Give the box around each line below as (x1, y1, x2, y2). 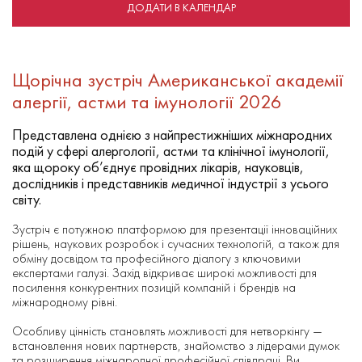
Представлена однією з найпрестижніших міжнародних (12, 125, 332, 145)
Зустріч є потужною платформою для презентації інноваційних (12, 221, 337, 238)
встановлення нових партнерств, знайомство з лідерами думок (12, 337, 339, 355)
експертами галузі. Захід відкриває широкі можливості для (12, 264, 317, 282)
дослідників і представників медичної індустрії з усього (12, 174, 329, 193)
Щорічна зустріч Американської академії (12, 67, 343, 93)
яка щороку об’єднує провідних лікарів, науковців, (12, 158, 304, 177)
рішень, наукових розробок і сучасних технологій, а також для (12, 235, 339, 253)
